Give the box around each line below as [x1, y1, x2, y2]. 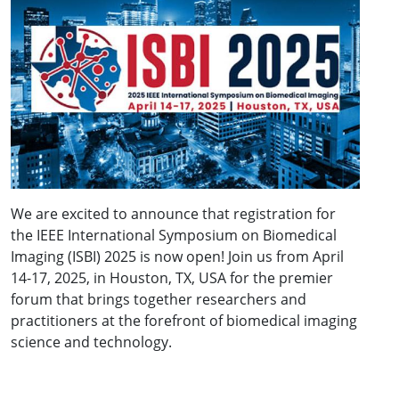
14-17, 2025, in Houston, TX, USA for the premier [11, 268, 333, 289]
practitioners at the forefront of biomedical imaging [11, 311, 357, 331]
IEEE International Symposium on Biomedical [37, 225, 337, 246]
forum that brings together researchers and [11, 289, 306, 310]
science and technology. [11, 332, 172, 353]
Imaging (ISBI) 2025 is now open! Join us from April [11, 247, 344, 267]
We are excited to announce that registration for [11, 204, 336, 224]
